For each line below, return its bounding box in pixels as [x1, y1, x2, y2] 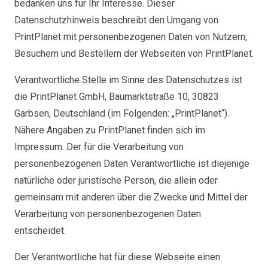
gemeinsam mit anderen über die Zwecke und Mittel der [14, 191, 248, 203]
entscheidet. [14, 225, 66, 236]
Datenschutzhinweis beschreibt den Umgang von [14, 14, 218, 26]
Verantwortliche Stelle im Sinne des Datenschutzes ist [14, 74, 242, 86]
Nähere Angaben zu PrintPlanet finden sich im [14, 124, 205, 136]
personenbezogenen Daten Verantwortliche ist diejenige [14, 158, 249, 169]
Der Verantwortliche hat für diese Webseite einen [14, 251, 220, 263]
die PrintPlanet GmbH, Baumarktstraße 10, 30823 [14, 91, 219, 102]
